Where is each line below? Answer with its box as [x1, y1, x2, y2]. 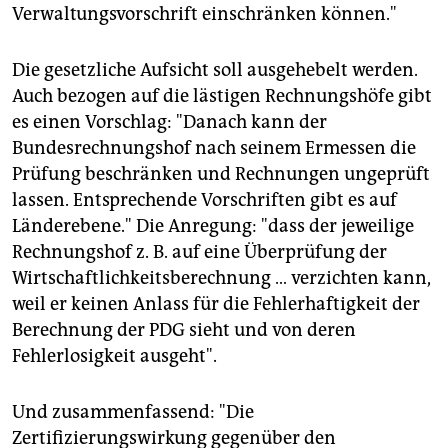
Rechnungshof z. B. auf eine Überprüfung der [12, 240, 387, 263]
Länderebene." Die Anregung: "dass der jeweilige [12, 214, 414, 237]
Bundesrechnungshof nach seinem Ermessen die [12, 136, 416, 159]
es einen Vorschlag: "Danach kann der [12, 110, 327, 133]
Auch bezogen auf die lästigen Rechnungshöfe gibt [12, 84, 432, 107]
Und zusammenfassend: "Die [12, 400, 254, 423]
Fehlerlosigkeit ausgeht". [12, 344, 217, 367]
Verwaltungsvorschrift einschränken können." [12, 2, 397, 25]
